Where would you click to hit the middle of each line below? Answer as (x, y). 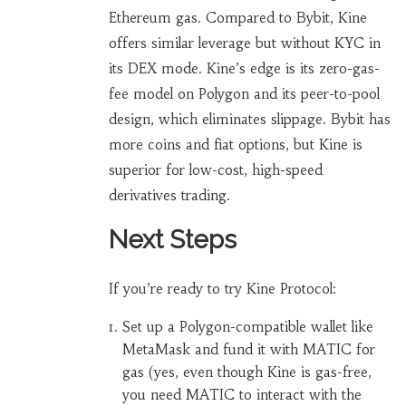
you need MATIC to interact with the (242, 395)
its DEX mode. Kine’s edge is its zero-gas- (244, 69)
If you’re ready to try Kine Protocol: (222, 289)
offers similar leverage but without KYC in (244, 43)
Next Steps (172, 240)
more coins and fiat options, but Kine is (235, 145)
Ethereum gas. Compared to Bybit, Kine (237, 18)
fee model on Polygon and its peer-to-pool (244, 94)
